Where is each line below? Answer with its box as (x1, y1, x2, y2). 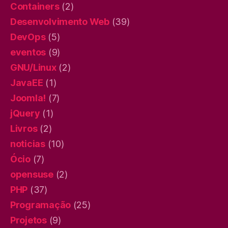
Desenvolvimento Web (10, 16, 109, 27)
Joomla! (10, 93, 46, 103)
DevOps (10, 32, 46, 42)
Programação (10, 199, 71, 210)
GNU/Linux (10, 62, 56, 73)
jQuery (10, 108, 40, 119)
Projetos (10, 215, 47, 225)
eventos (10, 47, 46, 58)
